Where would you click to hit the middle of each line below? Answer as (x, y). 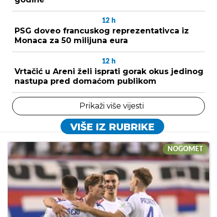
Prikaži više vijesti (111, 106)
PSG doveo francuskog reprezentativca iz (102, 31)
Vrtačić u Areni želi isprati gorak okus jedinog (109, 71)
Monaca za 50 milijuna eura (71, 40)
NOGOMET (185, 149)
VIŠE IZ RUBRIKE (112, 127)
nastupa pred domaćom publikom (85, 81)
